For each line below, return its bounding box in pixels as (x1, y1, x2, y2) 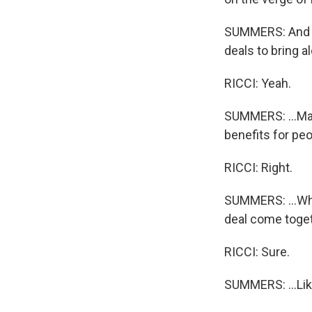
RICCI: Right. (224, 160, 292, 175)
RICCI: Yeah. (224, 76, 291, 91)
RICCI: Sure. (224, 244, 290, 259)
